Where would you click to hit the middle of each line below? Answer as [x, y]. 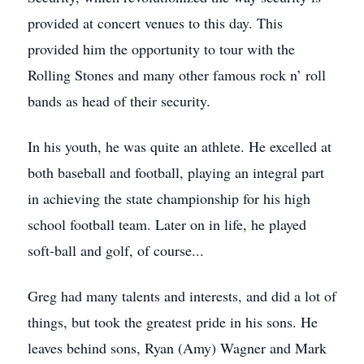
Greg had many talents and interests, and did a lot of [182, 296]
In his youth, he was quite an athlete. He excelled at [180, 146]
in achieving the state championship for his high [169, 198]
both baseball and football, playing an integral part [176, 172]
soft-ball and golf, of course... [116, 250]
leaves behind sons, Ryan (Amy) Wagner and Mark [177, 348]
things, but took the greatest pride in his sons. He [173, 322]
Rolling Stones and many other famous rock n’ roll [177, 75]
